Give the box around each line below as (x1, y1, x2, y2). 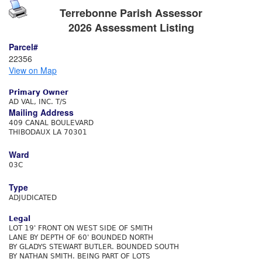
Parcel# (9, 41, 38, 53)
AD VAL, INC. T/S (9, 98, 67, 106)
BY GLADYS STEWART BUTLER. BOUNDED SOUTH (9, 243, 179, 251)
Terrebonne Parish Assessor (60, 5, 202, 20)
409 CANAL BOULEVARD (9, 119, 94, 127)
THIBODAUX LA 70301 (9, 128, 87, 136)
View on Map (9, 64, 57, 76)
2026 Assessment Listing (68, 20, 194, 35)
